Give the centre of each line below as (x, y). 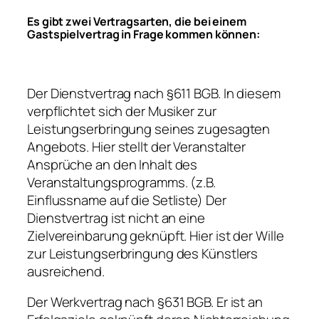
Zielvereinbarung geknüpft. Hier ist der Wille (156, 235)
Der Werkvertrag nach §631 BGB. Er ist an (145, 302)
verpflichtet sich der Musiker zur (122, 111)
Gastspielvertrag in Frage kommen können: (143, 35)
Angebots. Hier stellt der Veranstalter (137, 146)
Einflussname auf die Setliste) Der (127, 200)
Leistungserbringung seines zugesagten (149, 129)
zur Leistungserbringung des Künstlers (143, 253)
